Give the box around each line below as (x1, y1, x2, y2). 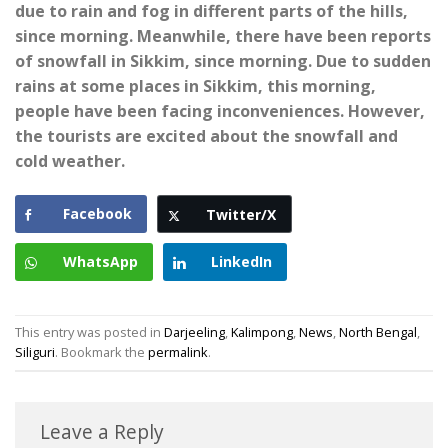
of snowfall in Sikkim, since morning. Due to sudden (15, 49, 431, 72)
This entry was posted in (15, 322, 164, 341)
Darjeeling (164, 322, 225, 341)
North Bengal (339, 322, 417, 341)
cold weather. (15, 149, 125, 172)
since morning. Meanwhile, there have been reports (15, 24, 431, 47)
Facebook (63, 203, 132, 223)
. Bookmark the (55, 342, 148, 361)
